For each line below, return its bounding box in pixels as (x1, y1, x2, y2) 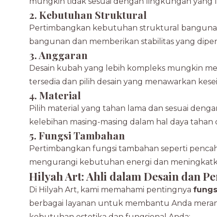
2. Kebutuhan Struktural (29, 8, 147, 21)
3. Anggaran (29, 48, 88, 62)
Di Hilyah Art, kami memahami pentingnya (29, 185, 193, 194)
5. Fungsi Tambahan (29, 128, 125, 142)
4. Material (29, 88, 81, 102)
